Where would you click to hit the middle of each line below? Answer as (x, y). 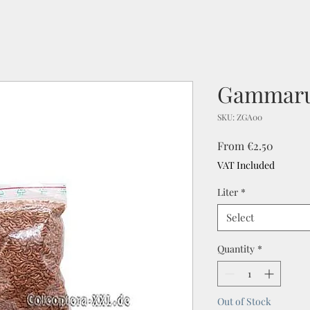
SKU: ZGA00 (240, 117)
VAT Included (246, 165)
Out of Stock (244, 301)
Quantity (236, 249)
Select (240, 217)
